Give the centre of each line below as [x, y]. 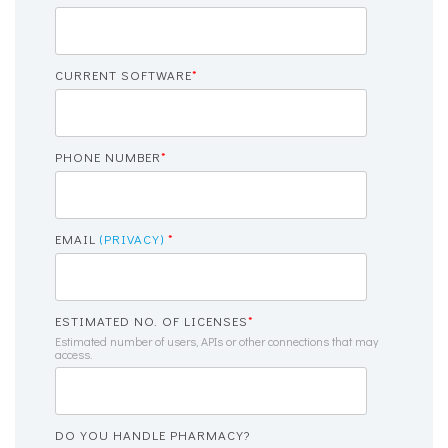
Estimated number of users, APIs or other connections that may [216, 341]
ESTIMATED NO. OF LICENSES [151, 320]
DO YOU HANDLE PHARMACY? [152, 434]
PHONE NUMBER [108, 156]
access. [73, 354]
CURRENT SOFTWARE [123, 74]
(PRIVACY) [132, 238]
